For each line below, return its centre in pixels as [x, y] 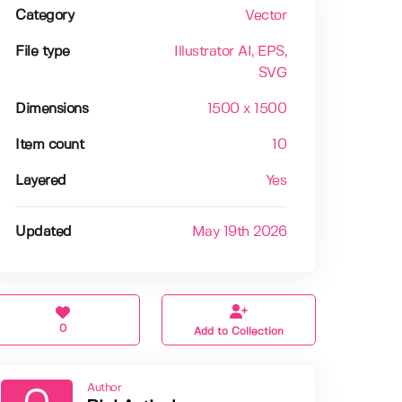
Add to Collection [239, 332]
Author [105, 389]
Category [45, 16]
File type [43, 52]
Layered [41, 181]
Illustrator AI [213, 52]
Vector [266, 16]
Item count [50, 145]
